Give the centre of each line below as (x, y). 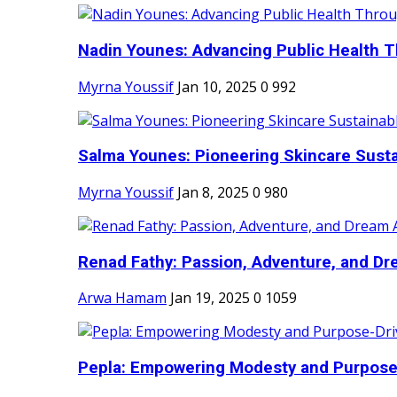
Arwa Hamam (122, 298)
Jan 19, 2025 (210, 298)
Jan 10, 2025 (217, 86)
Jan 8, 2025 (213, 192)
